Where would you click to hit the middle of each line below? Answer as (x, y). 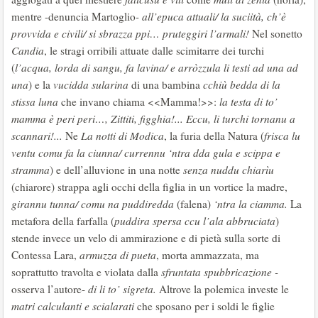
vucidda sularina (92, 84)
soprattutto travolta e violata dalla (86, 272)
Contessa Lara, (45, 255)
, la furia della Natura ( (214, 136)
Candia (28, 50)
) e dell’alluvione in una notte (116, 170)
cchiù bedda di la (242, 84)
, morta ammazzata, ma (208, 255)
